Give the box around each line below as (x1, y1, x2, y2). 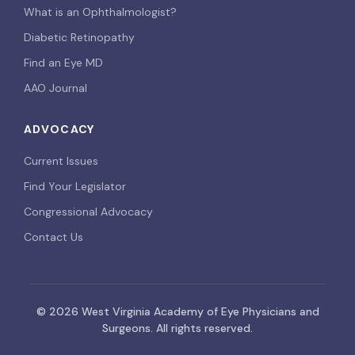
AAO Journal (24, 81, 87, 95)
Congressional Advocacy (24, 204, 153, 219)
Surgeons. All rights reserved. (102, 321, 253, 335)
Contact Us (24, 230, 83, 244)
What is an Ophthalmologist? (24, 5, 177, 19)
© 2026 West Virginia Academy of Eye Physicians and (36, 304, 319, 319)
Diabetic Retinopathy (24, 30, 135, 44)
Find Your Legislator (24, 179, 126, 193)
